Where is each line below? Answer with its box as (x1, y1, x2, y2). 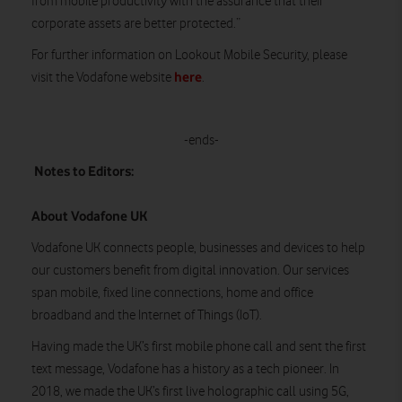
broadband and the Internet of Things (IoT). (31, 307, 262, 323)
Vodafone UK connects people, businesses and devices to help (31, 240, 365, 256)
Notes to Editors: (34, 162, 134, 179)
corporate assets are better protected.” (31, 15, 240, 31)
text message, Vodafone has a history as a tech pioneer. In (31, 361, 339, 377)
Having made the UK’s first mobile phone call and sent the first (31, 338, 366, 354)
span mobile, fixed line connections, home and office (31, 284, 313, 301)
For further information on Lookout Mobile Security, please (31, 47, 347, 63)
